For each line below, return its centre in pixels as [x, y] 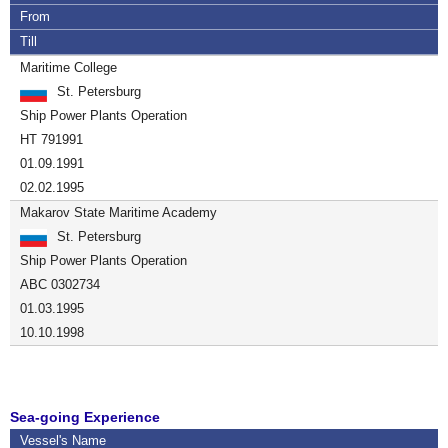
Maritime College [68, 67]
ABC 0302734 [60, 284]
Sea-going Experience [85, 417]
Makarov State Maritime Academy [118, 212]
